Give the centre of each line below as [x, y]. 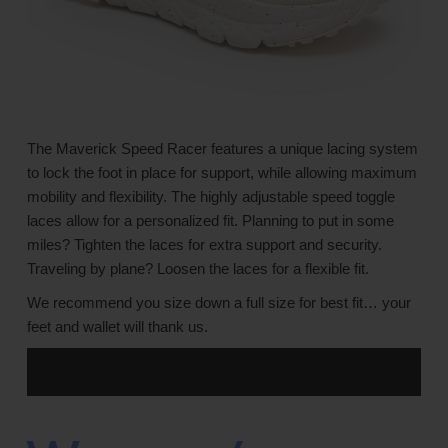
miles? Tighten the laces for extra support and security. [204, 245]
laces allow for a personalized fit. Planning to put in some [210, 221]
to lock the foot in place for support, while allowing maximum [222, 173]
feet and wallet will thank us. [117, 327]
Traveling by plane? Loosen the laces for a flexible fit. [198, 269]
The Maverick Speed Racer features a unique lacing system [222, 149]
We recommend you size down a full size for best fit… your [219, 303]
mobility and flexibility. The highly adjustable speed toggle [211, 197]
